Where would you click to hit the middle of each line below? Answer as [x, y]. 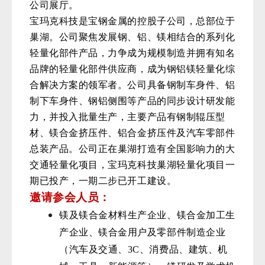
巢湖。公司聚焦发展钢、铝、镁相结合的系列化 [132, 37]
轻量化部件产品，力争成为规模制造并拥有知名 [132, 53]
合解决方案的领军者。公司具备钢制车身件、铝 [132, 85]
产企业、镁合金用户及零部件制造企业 [143, 232]
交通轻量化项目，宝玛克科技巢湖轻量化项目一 [132, 164]
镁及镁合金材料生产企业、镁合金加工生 [147, 215]
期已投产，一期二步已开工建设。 [103, 180]
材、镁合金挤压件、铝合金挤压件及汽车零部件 [132, 132]
